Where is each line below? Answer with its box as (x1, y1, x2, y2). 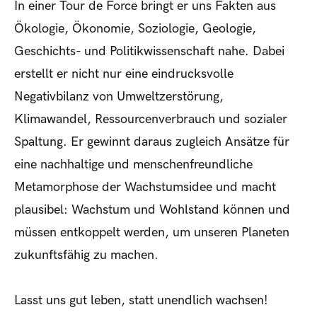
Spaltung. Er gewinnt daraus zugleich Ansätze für (14, 134, 289, 150)
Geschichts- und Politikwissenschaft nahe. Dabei (14, 44, 284, 59)
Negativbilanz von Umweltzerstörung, (14, 89, 224, 105)
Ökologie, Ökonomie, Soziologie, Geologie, (14, 21, 256, 37)
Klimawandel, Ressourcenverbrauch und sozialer (14, 112, 287, 127)
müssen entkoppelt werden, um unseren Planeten (14, 225, 289, 241)
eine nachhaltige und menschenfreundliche (14, 157, 253, 173)
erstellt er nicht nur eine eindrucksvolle (14, 67, 234, 82)
